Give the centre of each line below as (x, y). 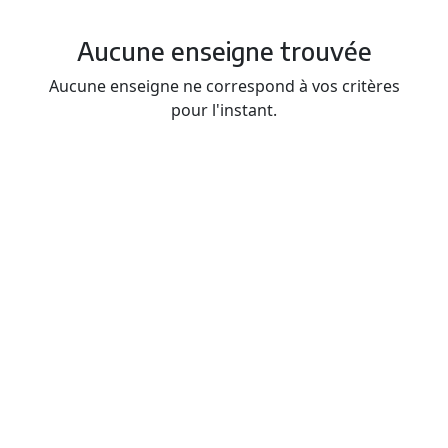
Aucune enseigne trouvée (224, 51)
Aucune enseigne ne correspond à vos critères (224, 86)
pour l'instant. (224, 110)
